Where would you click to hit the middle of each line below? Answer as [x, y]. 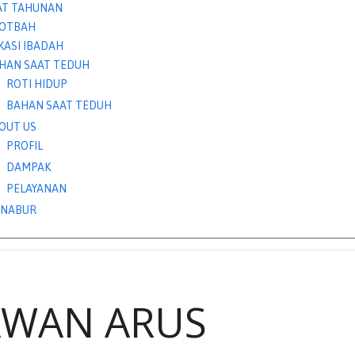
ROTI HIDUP [37, 84]
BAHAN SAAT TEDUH [59, 105]
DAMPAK [29, 167]
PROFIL [25, 146]
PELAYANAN [37, 189]
